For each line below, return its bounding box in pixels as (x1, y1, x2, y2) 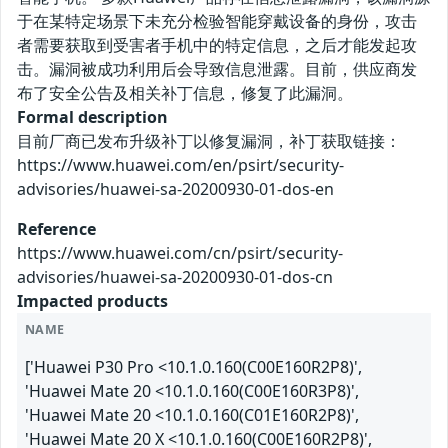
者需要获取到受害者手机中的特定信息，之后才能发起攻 (17, 34, 417, 57)
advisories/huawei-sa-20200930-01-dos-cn (17, 266, 333, 289)
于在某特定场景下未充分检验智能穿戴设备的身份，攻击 (17, 10, 417, 33)
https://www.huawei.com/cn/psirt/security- (17, 242, 343, 265)
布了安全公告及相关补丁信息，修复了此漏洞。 (17, 82, 353, 105)
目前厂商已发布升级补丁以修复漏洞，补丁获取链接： (17, 130, 401, 153)
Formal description (17, 106, 168, 129)
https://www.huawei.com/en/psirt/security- (17, 154, 344, 177)
